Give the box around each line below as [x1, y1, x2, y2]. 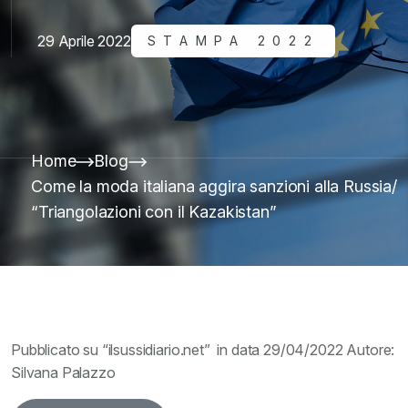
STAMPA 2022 [147, 33, 320, 48]
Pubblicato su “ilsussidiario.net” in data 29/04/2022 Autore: [11, 341, 395, 359]
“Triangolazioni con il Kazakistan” [31, 202, 277, 221]
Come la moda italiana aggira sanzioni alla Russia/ [31, 177, 397, 196]
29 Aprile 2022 [37, 31, 131, 50]
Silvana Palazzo [11, 363, 116, 382]
